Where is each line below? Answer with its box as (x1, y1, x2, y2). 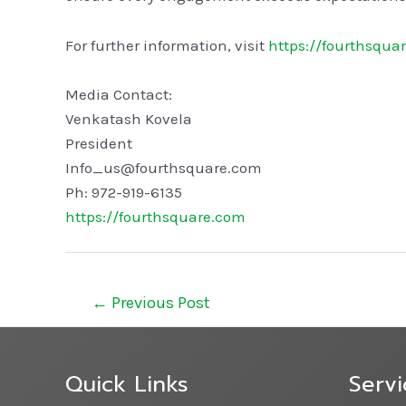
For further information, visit (65, 35, 268, 54)
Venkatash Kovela (65, 109, 192, 128)
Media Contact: (65, 84, 172, 103)
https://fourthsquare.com (65, 207, 246, 226)
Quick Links (65, 367, 188, 401)
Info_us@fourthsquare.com (65, 158, 262, 177)
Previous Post (108, 293, 211, 314)
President (65, 133, 132, 152)
